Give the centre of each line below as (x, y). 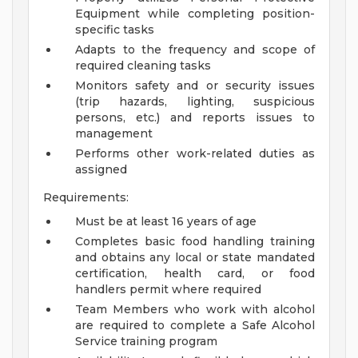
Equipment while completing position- (195, 14)
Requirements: (86, 198)
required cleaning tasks (143, 66)
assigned (101, 170)
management (114, 134)
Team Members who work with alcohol (195, 310)
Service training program (146, 342)
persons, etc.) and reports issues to (195, 118)
